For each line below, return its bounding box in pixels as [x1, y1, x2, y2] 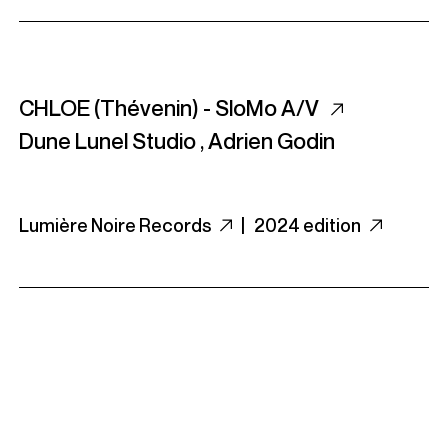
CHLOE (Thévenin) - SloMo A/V [19, 95, 323, 121]
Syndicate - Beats [19, 414, 198, 440]
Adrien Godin [208, 128, 335, 154]
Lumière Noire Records [19, 214, 214, 236]
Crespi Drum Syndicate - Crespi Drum [19, 381, 381, 407]
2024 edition [254, 214, 364, 236]
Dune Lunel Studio [19, 128, 196, 154]
